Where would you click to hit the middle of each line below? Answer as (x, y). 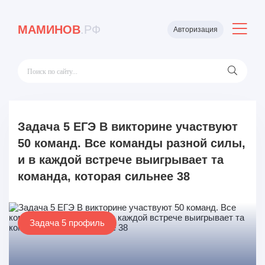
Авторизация (195, 30)
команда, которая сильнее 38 (104, 176)
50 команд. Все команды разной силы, (132, 143)
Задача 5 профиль (67, 223)
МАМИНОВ (49, 30)
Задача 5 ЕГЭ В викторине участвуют (128, 127)
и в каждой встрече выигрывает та (121, 160)
